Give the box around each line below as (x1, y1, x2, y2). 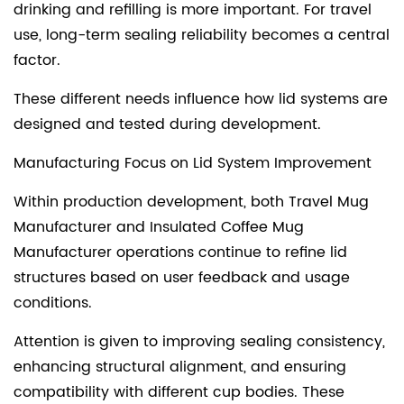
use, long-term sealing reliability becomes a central (14, 23, 390, 47)
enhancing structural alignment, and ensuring (14, 354, 346, 379)
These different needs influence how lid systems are (14, 87, 388, 111)
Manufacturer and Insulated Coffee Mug (14, 215, 304, 239)
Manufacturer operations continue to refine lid (14, 240, 347, 264)
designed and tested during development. (14, 112, 321, 136)
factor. (14, 48, 60, 72)
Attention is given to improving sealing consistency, (14, 329, 385, 353)
